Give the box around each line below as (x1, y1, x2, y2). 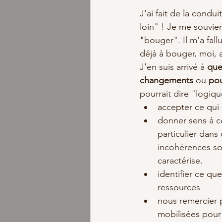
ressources (158, 182, 205, 193)
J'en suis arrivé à (140, 61, 207, 72)
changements (140, 75, 196, 86)
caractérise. (158, 155, 208, 166)
